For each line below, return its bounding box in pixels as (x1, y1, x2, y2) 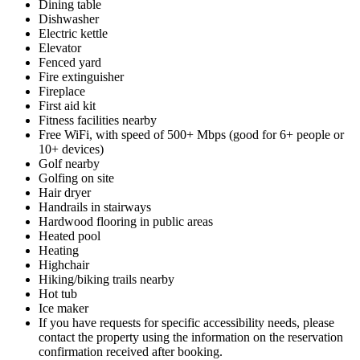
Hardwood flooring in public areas (39, 214, 213, 228)
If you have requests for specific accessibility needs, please (39, 315, 334, 329)
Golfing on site (39, 170, 114, 185)
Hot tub (39, 286, 77, 301)
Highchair (39, 257, 89, 272)
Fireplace (39, 84, 85, 98)
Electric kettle (39, 26, 108, 40)
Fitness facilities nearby (39, 112, 157, 127)
